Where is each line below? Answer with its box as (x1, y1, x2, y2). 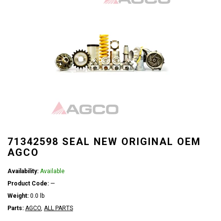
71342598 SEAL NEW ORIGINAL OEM (7, 136, 201, 147)
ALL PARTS (44, 205, 73, 212)
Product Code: (7, 180, 49, 187)
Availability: (7, 168, 38, 175)
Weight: (7, 192, 29, 199)
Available (40, 168, 65, 175)
